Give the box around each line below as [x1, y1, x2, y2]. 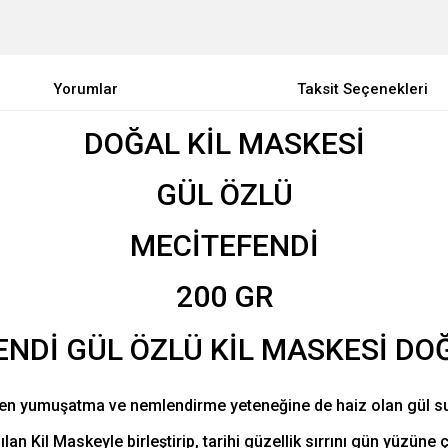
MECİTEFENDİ [129, 228, 319, 263]
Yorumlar [52, 80, 118, 98]
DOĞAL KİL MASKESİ [83, 126, 365, 161]
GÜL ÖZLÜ [155, 177, 293, 212]
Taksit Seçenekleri [297, 80, 429, 98]
